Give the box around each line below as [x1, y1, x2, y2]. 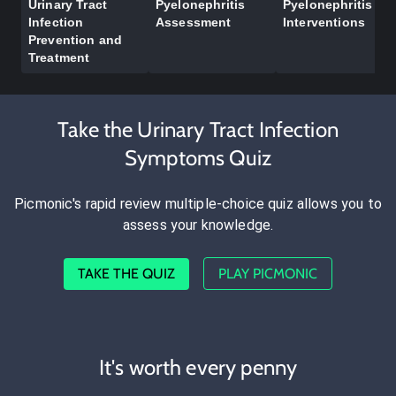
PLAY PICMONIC [218, 265, 317, 283]
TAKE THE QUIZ [78, 265, 175, 283]
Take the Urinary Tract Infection [57, 117, 339, 143]
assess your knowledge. [122, 217, 274, 234]
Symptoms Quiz [125, 145, 271, 171]
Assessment [156, 15, 232, 30]
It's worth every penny [98, 354, 298, 381]
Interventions [283, 15, 365, 30]
